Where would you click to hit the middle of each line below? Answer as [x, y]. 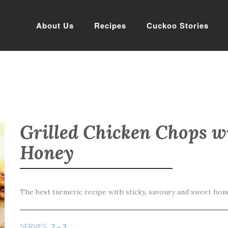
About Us [55, 25]
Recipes [110, 25]
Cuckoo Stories [178, 25]
